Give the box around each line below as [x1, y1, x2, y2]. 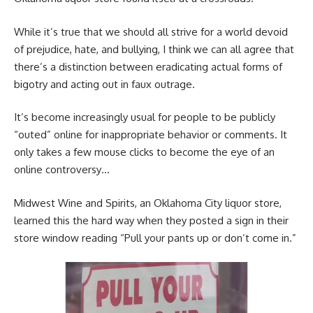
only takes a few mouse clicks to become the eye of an [14, 145, 275, 159]
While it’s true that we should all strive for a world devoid [14, 24, 288, 38]
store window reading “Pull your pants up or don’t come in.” [14, 231, 296, 245]
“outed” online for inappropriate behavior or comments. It [14, 128, 287, 142]
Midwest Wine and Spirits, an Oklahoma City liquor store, [14, 196, 282, 210]
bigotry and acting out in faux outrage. [14, 77, 195, 91]
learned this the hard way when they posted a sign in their [14, 213, 289, 227]
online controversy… [14, 163, 110, 177]
